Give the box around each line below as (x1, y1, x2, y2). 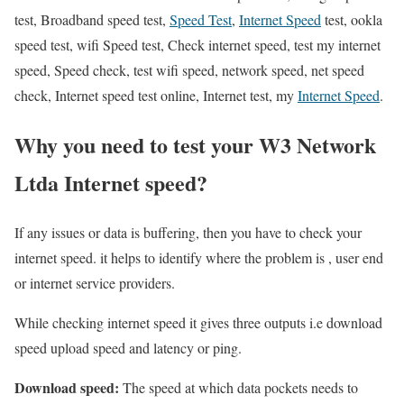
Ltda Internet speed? (14, 167, 207, 199)
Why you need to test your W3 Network (14, 129, 376, 161)
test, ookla (321, 10, 382, 30)
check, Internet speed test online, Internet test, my (14, 86, 298, 106)
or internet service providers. (14, 273, 175, 293)
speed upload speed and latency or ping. (14, 338, 242, 358)
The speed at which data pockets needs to (119, 378, 358, 398)
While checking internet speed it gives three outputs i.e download (14, 313, 382, 333)
